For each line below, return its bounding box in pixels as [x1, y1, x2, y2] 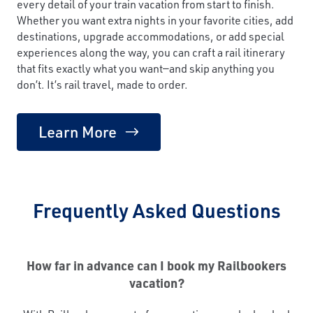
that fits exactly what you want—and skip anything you [17, 60, 275, 75]
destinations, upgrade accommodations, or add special [17, 28, 284, 43]
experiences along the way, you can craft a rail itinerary [17, 44, 285, 59]
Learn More [38, 121, 117, 142]
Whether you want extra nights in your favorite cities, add [17, 12, 293, 27]
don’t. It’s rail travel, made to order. [17, 76, 188, 92]
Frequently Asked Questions [32, 196, 281, 223]
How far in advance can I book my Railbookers [27, 256, 286, 274]
